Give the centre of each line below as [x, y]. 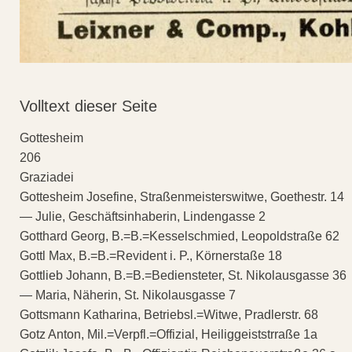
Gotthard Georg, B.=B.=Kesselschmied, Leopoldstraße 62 [180, 236]
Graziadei [47, 178]
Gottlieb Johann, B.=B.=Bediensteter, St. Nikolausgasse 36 [183, 276]
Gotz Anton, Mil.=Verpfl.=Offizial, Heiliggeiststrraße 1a [169, 335]
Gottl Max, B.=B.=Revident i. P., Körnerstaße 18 [151, 256]
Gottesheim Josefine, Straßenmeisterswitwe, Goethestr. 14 [182, 197]
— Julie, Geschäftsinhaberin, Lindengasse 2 [143, 217]
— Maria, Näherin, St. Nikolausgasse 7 [128, 295]
